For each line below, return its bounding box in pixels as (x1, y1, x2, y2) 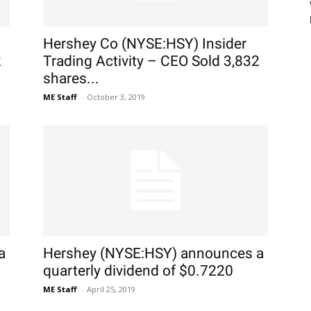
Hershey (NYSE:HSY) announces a (43, 245, 264, 262)
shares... (43, 70, 99, 87)
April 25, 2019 (87, 284, 135, 294)
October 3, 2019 (87, 92, 145, 102)
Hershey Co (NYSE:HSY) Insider (43, 35, 246, 52)
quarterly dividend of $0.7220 (43, 262, 233, 279)
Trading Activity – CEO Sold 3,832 (43, 53, 260, 69)
